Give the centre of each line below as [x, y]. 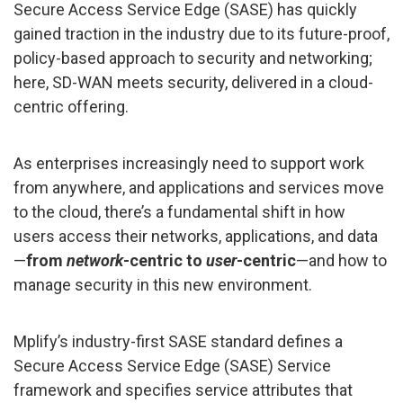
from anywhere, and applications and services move [199, 188]
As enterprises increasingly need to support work [189, 164]
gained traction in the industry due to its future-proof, [201, 34]
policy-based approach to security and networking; [193, 58]
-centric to [165, 261]
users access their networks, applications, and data [196, 237]
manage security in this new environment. [163, 285]
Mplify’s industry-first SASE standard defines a [178, 342]
